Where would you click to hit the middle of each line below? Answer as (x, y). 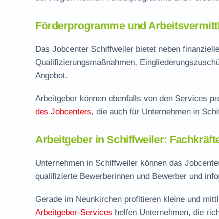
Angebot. (51, 76)
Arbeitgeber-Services (74, 212)
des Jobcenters (63, 112)
